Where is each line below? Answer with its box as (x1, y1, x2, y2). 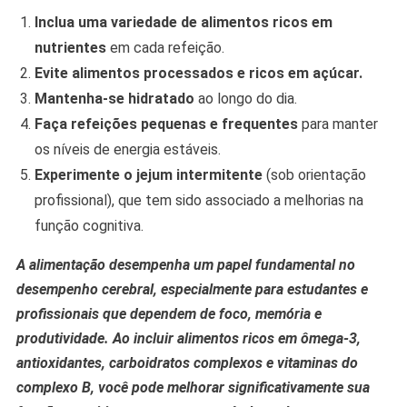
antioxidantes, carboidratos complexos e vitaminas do (15, 354, 358, 372)
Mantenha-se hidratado (34, 90, 194, 108)
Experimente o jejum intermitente (34, 166, 263, 184)
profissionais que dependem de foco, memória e (15, 305, 322, 323)
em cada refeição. (105, 39, 224, 57)
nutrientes (34, 39, 106, 57)
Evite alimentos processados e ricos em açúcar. (34, 65, 362, 83)
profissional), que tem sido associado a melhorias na (34, 192, 363, 210)
